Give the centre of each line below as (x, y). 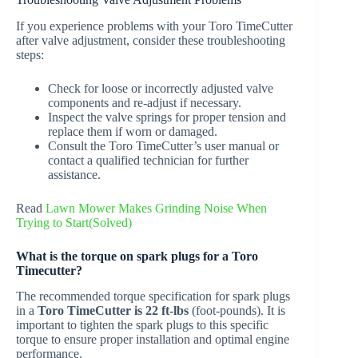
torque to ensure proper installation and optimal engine (153, 340)
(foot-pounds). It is (237, 311)
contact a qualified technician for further (148, 160)
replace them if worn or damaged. (133, 131)
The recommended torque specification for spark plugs (153, 296)
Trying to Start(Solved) (74, 222)
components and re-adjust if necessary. (145, 102)
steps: (30, 54)
